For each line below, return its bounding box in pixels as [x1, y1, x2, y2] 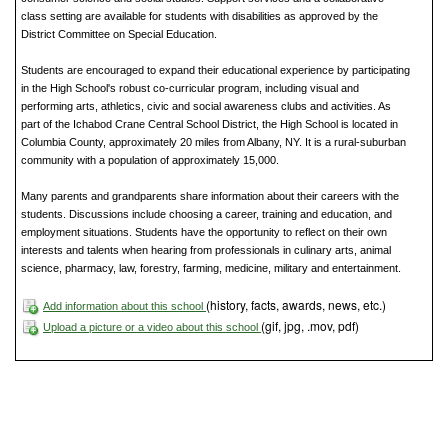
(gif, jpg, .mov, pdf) [261, 317, 359, 335]
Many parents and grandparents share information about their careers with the [21, 190, 399, 203]
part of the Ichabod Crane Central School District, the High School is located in [21, 118, 398, 131]
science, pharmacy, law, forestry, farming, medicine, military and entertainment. [21, 262, 401, 275]
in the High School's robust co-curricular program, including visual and [21, 82, 359, 95]
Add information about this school [43, 300, 206, 313]
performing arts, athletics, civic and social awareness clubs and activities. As [21, 100, 391, 113]
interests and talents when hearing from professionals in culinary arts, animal [21, 244, 391, 257]
